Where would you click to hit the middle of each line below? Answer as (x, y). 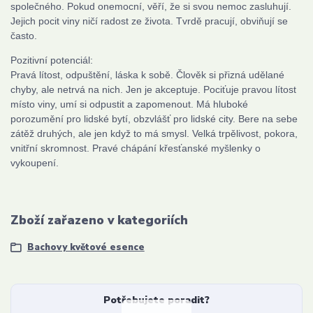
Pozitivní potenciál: (52, 60)
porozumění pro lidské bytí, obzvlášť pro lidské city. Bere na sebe (154, 119)
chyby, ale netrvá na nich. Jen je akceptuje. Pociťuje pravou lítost (153, 90)
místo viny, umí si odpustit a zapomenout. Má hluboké (129, 104)
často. (24, 36)
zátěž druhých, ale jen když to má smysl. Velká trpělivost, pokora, (154, 134)
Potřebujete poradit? (156, 300)
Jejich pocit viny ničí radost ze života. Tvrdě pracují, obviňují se (149, 21)
